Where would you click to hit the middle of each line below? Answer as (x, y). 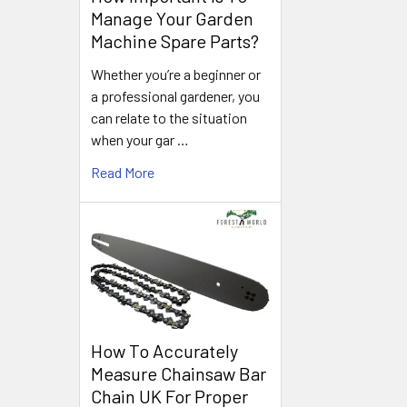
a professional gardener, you (175, 95)
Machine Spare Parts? (175, 40)
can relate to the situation (169, 117)
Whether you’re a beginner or (176, 74)
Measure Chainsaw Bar (179, 374)
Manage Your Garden (172, 18)
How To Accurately (164, 351)
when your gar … (140, 139)
